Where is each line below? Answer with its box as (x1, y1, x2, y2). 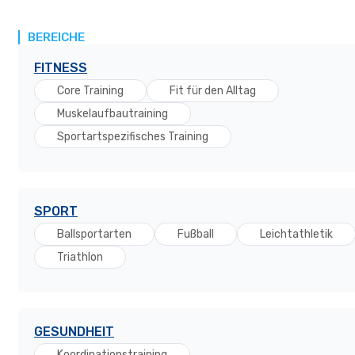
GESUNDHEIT (34, 324, 114, 339)
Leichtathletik (260, 227, 333, 241)
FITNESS (34, 60, 87, 75)
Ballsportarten (57, 227, 132, 241)
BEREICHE (28, 30, 85, 44)
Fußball (177, 227, 214, 241)
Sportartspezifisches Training (57, 130, 208, 143)
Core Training (57, 84, 124, 97)
